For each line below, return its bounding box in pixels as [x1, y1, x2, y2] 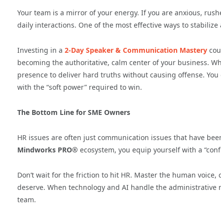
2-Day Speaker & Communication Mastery [65, 45, 207, 55]
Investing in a [17, 45, 65, 55]
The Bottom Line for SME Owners [17, 107, 130, 117]
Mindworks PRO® [17, 145, 78, 154]
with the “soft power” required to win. [17, 82, 142, 92]
